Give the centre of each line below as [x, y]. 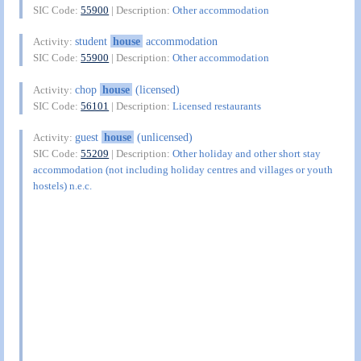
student [93, 41]
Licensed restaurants [217, 106]
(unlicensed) [163, 137]
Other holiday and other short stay [247, 154]
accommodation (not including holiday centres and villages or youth [183, 170]
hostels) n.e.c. [63, 186]
